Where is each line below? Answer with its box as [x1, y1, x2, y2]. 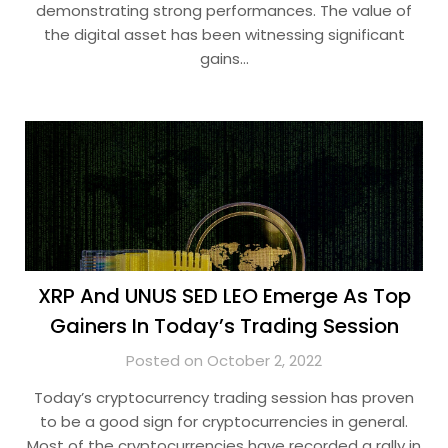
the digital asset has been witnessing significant [43, 24, 405, 45]
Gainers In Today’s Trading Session [49, 312, 399, 340]
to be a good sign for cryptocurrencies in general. [40, 411, 408, 432]
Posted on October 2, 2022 [126, 350, 322, 371]
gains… [199, 48, 249, 69]
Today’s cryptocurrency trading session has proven [34, 387, 414, 408]
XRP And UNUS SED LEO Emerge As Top [37, 282, 411, 310]
